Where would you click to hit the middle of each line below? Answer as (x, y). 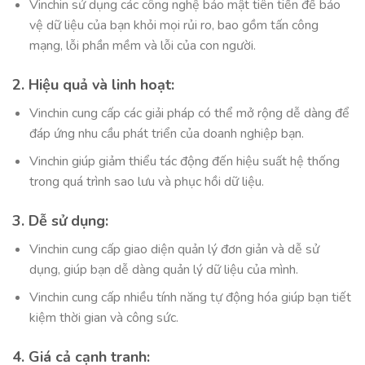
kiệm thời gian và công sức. (103, 318)
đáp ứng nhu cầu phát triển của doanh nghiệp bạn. (166, 133)
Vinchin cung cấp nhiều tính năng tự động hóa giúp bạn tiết (190, 298)
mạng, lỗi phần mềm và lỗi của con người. (142, 45)
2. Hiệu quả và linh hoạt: (93, 84)
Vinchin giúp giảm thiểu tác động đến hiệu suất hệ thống (184, 162)
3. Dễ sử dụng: (60, 220)
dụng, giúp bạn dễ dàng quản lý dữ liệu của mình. (163, 269)
